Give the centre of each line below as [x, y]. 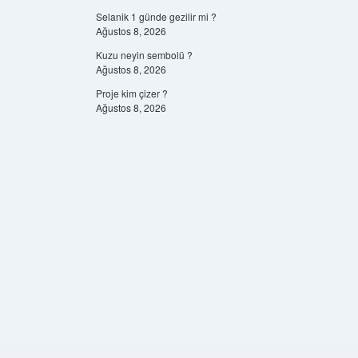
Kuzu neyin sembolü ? [144, 55]
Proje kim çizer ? [131, 93]
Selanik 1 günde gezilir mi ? [156, 16]
